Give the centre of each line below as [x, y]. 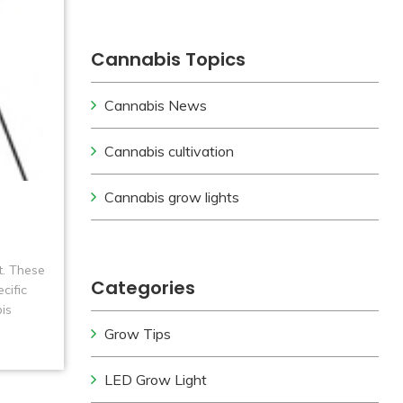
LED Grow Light [156, 380]
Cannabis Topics [169, 59]
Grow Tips [138, 334]
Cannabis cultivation [170, 151]
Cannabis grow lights [172, 197]
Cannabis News [156, 105]
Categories [143, 288]
